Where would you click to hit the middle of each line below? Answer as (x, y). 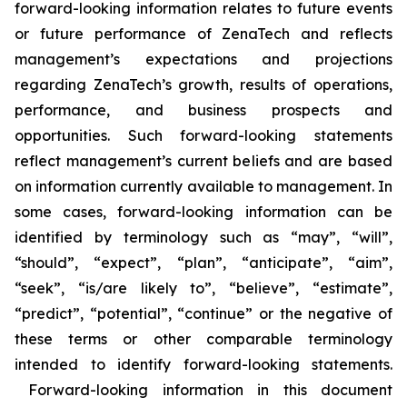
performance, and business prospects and (203, 110)
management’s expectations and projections (203, 59)
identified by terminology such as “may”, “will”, (203, 237)
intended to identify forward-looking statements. (203, 364)
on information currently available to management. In (203, 186)
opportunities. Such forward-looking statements (203, 135)
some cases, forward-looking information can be (203, 212)
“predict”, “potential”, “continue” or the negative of (203, 313)
